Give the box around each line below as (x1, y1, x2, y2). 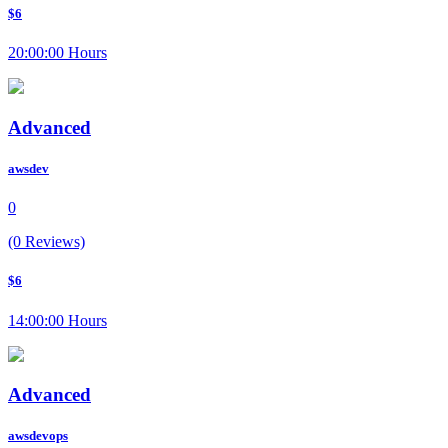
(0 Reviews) (8, 233, 85, 251)
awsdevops (8, 428, 68, 444)
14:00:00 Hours (8, 311, 107, 329)
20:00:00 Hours (8, 44, 107, 62)
